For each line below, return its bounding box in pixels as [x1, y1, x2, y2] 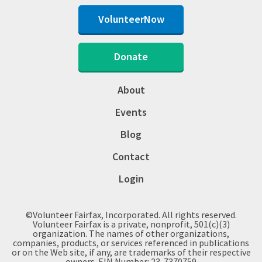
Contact [112, 150, 150, 163]
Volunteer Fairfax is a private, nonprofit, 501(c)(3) [32, 218, 230, 230]
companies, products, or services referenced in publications [13, 237, 249, 249]
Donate [114, 50, 148, 63]
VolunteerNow [98, 12, 164, 26]
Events [115, 105, 147, 119]
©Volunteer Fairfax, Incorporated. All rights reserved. [25, 209, 237, 220]
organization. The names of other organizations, [33, 227, 229, 239]
